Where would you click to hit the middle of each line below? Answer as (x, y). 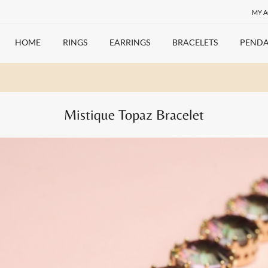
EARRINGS (130, 42)
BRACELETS (195, 42)
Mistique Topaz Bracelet (134, 115)
